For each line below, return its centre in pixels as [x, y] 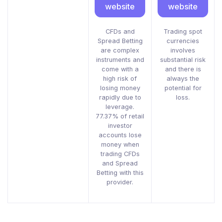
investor [120, 126]
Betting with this [120, 173]
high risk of [120, 79]
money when [120, 145]
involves [183, 51]
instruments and [120, 60]
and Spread [120, 164]
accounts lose [120, 135]
